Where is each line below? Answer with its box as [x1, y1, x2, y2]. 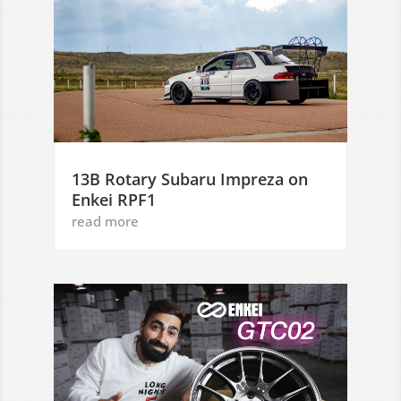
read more [72, 211, 139, 230]
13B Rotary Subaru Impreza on [72, 167, 308, 190]
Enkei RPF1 [72, 188, 156, 210]
